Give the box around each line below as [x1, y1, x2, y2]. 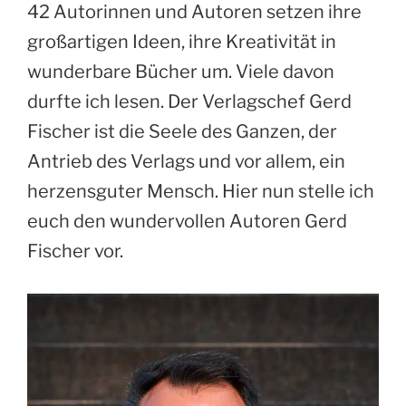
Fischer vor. [27, 239, 123, 262]
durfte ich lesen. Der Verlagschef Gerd [27, 90, 352, 112]
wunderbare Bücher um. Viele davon [27, 60, 334, 82]
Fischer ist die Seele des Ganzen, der [27, 120, 337, 142]
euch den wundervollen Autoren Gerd [27, 209, 347, 232]
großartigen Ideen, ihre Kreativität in [27, 30, 336, 53]
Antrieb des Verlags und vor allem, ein [27, 150, 345, 172]
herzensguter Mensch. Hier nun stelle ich [27, 179, 374, 202]
